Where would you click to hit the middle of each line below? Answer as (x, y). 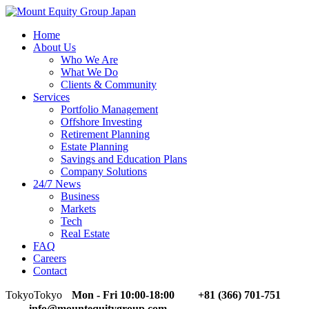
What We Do (89, 72)
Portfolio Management (109, 109)
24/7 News (57, 184)
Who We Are (89, 60)
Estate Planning (94, 147)
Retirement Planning (105, 134)
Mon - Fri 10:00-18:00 (123, 295)
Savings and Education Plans (124, 159)
